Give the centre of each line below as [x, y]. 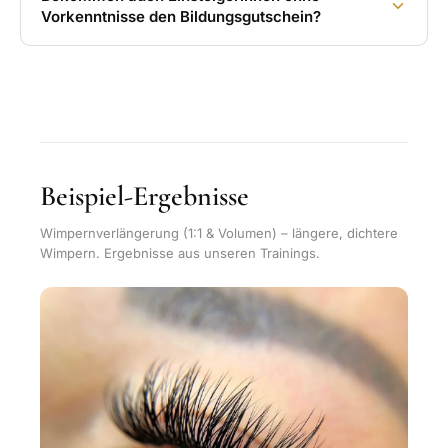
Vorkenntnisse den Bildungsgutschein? [181, 17]
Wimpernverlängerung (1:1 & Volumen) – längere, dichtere [219, 233]
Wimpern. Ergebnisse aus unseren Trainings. [180, 253]
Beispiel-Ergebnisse [144, 196]
